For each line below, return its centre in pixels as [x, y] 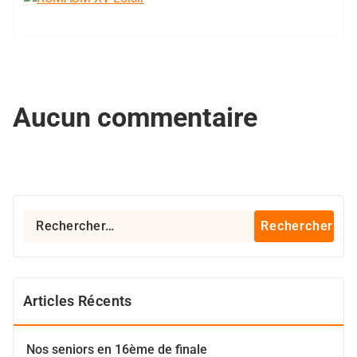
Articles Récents [78, 301]
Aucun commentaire [135, 117]
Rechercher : [57, 219]
